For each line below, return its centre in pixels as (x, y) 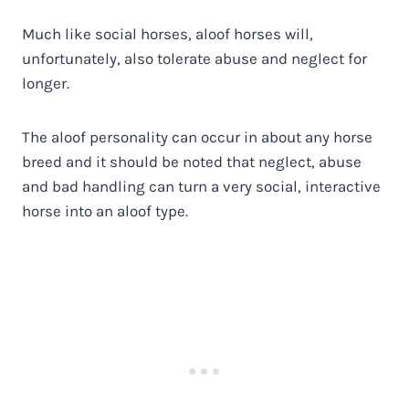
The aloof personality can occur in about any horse (197, 136)
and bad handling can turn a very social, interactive (201, 186)
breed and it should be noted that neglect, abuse (192, 161)
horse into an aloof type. (105, 210)
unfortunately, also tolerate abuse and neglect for (194, 58)
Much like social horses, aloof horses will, (168, 33)
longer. (46, 83)
